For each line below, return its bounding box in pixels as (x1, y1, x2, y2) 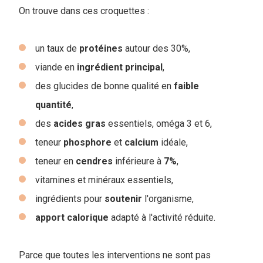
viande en (35, 61, 77, 73)
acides (53, 117, 83, 129)
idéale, (159, 136, 188, 148)
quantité (35, 99, 72, 110)
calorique (67, 211, 109, 223)
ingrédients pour (35, 193, 104, 204)
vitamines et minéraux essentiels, (35, 174, 173, 186)
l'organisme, (142, 193, 194, 204)
